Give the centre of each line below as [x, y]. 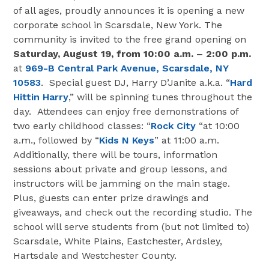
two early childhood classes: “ [82, 126]
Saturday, [37, 54]
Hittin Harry [41, 97]
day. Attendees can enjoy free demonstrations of [126, 112]
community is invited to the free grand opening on [130, 40]
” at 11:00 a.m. [187, 141]
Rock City [174, 126]
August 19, [89, 54]
